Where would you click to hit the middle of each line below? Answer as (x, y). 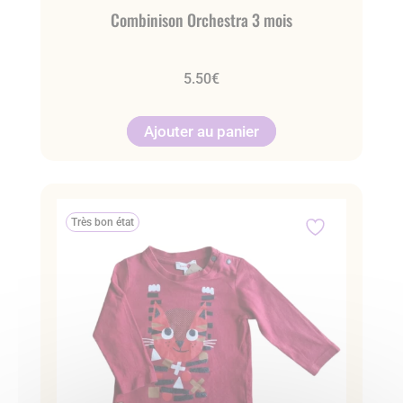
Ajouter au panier (201, 131)
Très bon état (102, 223)
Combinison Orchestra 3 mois (201, 19)
